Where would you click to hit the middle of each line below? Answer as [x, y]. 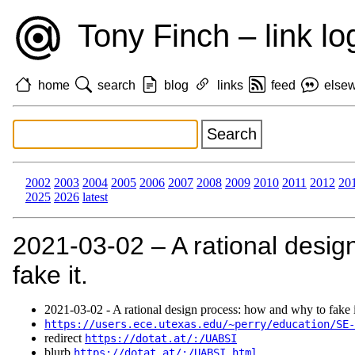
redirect [65, 338]
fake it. [50, 275]
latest [95, 197]
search [117, 85]
